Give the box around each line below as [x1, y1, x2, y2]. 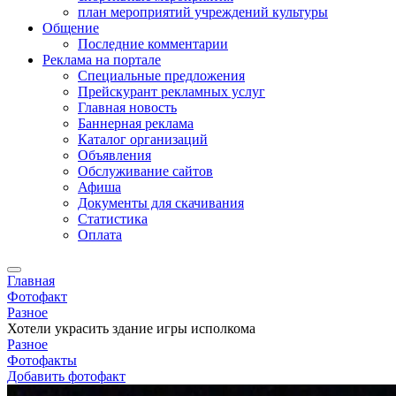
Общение [42, 20, 99, 35]
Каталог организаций [78, 132, 208, 147]
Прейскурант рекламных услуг [78, 84, 265, 99]
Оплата [78, 227, 122, 242]
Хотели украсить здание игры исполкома [7, 321, 255, 336]
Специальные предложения [78, 68, 245, 83]
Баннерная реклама [78, 116, 194, 131]
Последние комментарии [78, 36, 228, 51]
